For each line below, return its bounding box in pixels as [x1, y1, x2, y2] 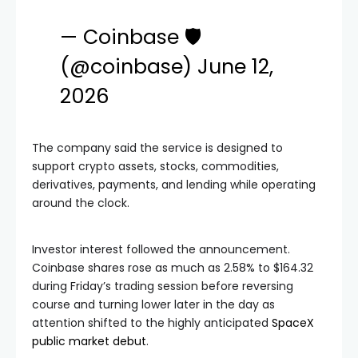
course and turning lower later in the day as [32, 296, 275, 312]
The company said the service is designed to [32, 140, 283, 156]
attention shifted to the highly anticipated [32, 315, 272, 331]
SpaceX [272, 315, 314, 331]
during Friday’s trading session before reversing [32, 278, 293, 294]
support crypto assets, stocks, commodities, [32, 158, 279, 174]
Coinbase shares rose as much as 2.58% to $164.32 [32, 260, 313, 276]
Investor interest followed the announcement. [32, 241, 290, 257]
